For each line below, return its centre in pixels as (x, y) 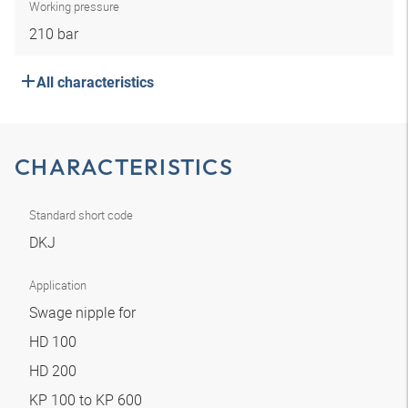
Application (58, 285)
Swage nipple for (84, 312)
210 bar (54, 34)
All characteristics (95, 82)
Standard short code (81, 215)
